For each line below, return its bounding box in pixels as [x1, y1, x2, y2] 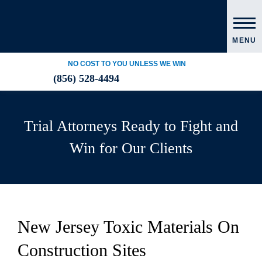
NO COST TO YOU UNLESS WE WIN [67, 60, 186, 68]
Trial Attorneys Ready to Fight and [24, 118, 238, 135]
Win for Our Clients [70, 140, 192, 157]
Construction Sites [18, 240, 146, 260]
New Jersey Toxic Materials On [18, 217, 239, 236]
